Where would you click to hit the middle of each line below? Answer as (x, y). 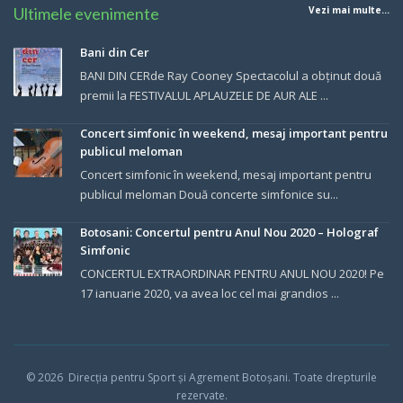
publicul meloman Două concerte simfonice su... (209, 194)
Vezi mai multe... (349, 10)
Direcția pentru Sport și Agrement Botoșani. (178, 377)
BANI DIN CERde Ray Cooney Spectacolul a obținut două (231, 76)
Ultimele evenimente (86, 13)
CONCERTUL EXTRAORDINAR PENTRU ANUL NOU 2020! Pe (232, 273)
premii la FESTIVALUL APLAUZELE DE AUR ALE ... (204, 95)
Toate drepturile (335, 377)
